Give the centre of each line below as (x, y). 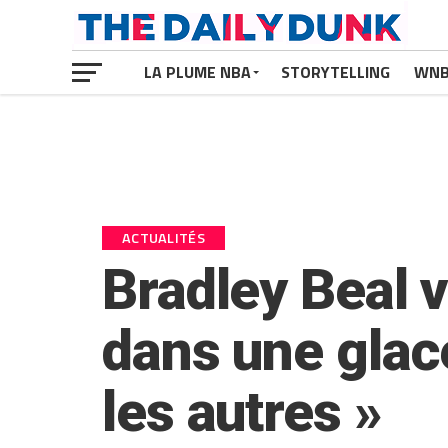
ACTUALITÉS (163, 238)
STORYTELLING (335, 72)
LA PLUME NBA (197, 72)
